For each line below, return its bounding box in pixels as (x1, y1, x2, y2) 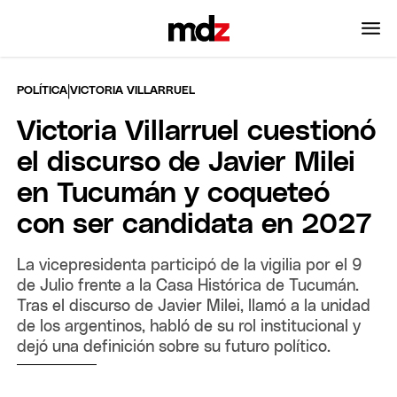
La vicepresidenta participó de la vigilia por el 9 (17, 257, 363, 274)
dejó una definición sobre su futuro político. (17, 339, 331, 355)
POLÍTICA (17, 84, 68, 97)
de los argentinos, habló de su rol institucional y (17, 318, 362, 335)
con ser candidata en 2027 (17, 210, 373, 239)
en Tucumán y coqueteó (17, 179, 331, 208)
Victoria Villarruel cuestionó (17, 117, 377, 146)
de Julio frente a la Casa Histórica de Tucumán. (17, 277, 360, 294)
